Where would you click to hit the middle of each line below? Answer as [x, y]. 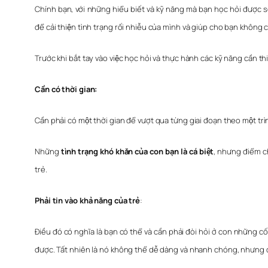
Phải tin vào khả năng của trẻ [88, 201]
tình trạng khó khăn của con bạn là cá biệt [137, 152]
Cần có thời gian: [66, 89]
